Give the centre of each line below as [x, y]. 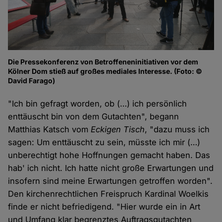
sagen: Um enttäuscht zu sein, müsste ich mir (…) [104, 142]
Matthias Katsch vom [50, 129]
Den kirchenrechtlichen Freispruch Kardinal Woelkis [109, 194]
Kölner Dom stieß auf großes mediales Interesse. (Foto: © [105, 71]
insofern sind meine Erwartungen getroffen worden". [111, 181]
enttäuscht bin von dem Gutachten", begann [94, 116]
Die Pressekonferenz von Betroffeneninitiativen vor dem [103, 61]
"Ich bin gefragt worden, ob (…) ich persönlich [98, 103]
